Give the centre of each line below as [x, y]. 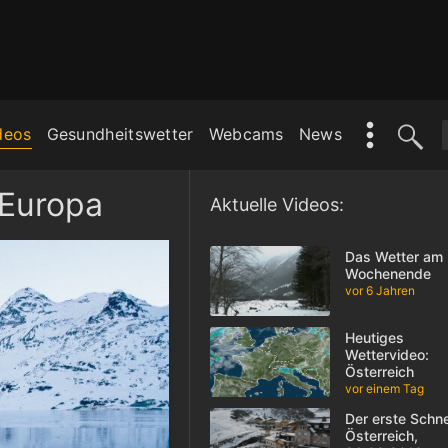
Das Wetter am [393, 256]
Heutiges [374, 337]
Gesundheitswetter [120, 133]
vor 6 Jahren [379, 290]
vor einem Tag [384, 388]
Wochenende [387, 273]
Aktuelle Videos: [276, 204]
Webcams [246, 133]
